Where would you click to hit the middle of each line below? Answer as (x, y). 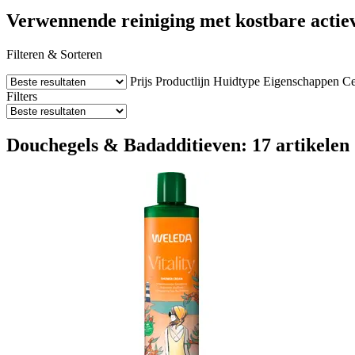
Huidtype (237, 81)
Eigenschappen (301, 81)
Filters (22, 96)
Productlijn (183, 81)
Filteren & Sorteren (54, 54)
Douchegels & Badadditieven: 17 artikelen (178, 145)
